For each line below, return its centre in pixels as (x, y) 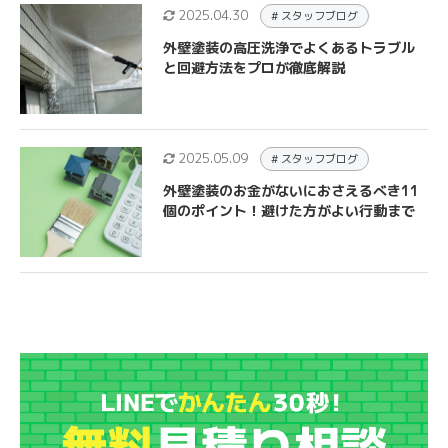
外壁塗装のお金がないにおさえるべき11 (290, 190)
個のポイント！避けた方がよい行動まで (288, 210)
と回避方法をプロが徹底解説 (253, 67)
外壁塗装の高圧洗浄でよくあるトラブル (288, 47)
